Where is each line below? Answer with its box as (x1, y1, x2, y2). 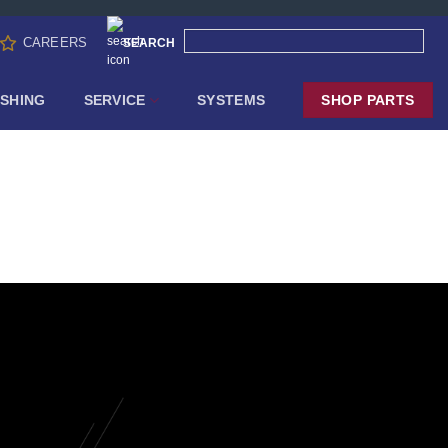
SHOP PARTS (321, 92, 415, 108)
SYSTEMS (197, 91, 266, 108)
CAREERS (22, 35, 88, 50)
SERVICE (83, 91, 146, 108)
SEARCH (122, 35, 175, 50)
